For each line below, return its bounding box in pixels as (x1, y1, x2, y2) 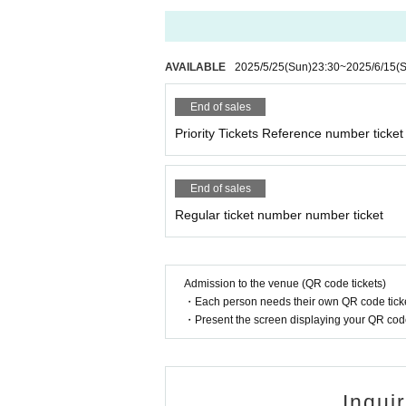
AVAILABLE (165, 61, 226, 73)
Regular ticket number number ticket (175, 208, 383, 222)
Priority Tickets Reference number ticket (175, 126, 403, 140)
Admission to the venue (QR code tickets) (184, 277, 386, 290)
